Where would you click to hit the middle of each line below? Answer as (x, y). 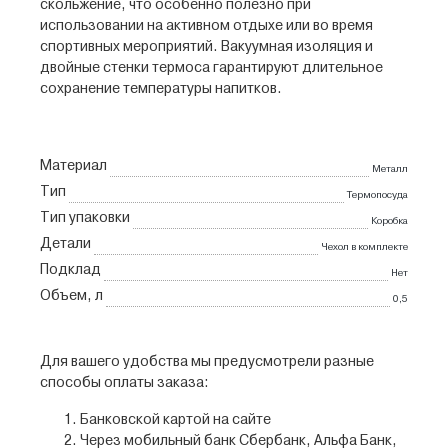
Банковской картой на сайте (175, 420)
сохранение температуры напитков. (161, 89)
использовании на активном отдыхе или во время (206, 26)
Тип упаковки (85, 218)
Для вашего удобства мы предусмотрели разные (207, 362)
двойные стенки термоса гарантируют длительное (211, 68)
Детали (65, 244)
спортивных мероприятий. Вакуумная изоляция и (206, 47)
